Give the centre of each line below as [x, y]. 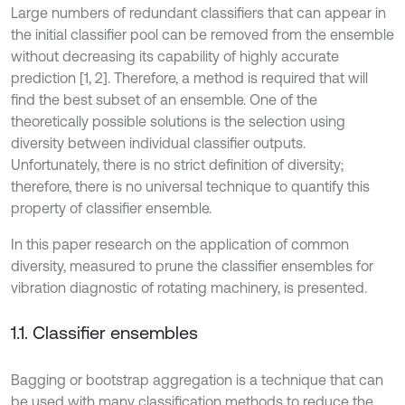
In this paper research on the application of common [180, 244]
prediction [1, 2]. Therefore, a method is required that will [189, 78]
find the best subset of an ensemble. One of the [164, 99]
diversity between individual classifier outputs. [158, 143]
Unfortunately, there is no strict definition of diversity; [177, 165]
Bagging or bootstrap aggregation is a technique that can [197, 380]
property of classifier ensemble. [111, 208]
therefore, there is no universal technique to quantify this [190, 186]
